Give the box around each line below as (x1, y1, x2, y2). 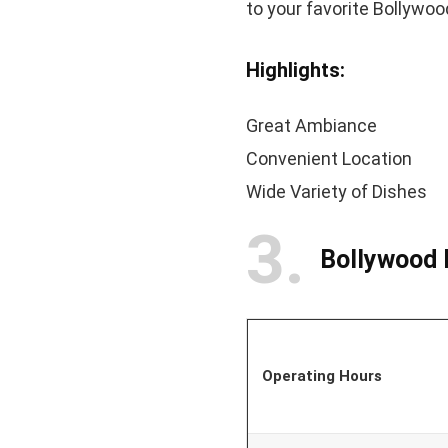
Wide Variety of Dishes (245, 180, 427, 202)
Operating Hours (261, 366, 382, 385)
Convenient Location (245, 147, 412, 169)
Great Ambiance (245, 114, 377, 136)
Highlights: (245, 57, 345, 82)
